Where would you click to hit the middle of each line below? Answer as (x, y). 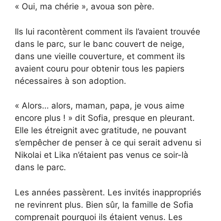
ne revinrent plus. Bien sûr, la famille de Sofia (104, 204)
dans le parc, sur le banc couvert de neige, (100, 44)
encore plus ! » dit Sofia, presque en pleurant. (105, 118)
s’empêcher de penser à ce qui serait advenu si (108, 143)
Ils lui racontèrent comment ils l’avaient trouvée (108, 31)
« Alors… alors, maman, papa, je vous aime (100, 106)
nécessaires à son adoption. (71, 81)
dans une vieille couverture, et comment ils (100, 56)
